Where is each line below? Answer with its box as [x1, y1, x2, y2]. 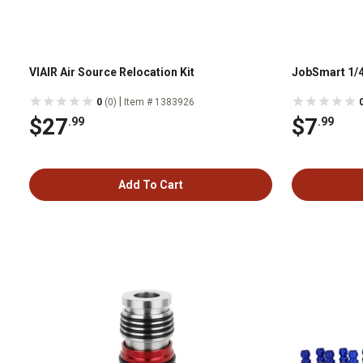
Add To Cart [118, 178, 183, 191]
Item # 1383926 [124, 96, 194, 108]
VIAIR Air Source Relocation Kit [29, 66, 194, 79]
